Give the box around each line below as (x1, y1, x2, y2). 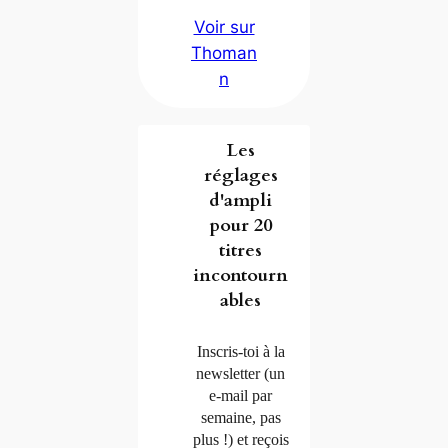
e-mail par (209, 387, 273, 405)
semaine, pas (200, 409, 281, 427)
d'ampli (209, 187, 273, 213)
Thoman (191, 43, 257, 64)
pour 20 (209, 212, 272, 238)
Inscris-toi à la (196, 343, 285, 361)
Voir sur (193, 17, 255, 38)
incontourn (193, 262, 289, 288)
